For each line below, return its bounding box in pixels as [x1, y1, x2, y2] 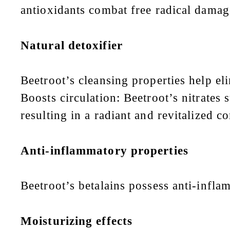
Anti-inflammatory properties [21, 144, 188, 157]
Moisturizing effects [21, 214, 132, 227]
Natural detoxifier [21, 39, 123, 52]
